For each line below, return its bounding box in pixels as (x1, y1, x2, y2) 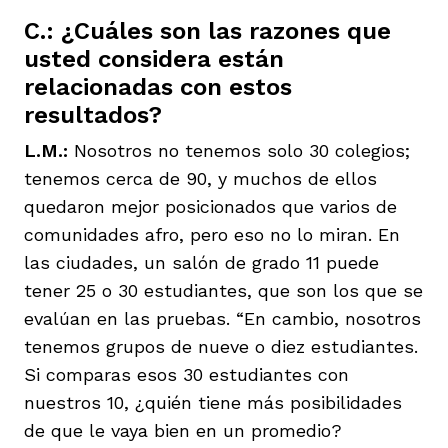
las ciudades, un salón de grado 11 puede (24, 251, 379, 273)
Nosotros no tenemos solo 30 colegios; (74, 139, 410, 161)
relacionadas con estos (24, 72, 292, 101)
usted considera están (24, 44, 284, 73)
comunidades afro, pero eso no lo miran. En (24, 223, 400, 245)
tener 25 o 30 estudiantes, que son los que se (24, 279, 423, 301)
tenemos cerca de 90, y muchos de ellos (24, 167, 377, 189)
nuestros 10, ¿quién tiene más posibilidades (24, 391, 402, 413)
